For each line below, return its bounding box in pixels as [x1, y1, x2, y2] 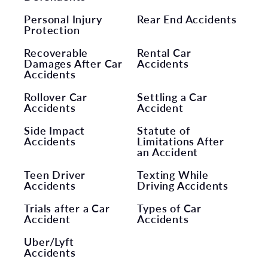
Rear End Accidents [137, 11, 237, 26]
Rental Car [137, 44, 191, 60]
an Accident [137, 144, 199, 159]
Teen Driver [24, 166, 86, 182]
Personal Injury [24, 11, 102, 26]
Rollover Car [24, 89, 88, 104]
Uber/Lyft [24, 233, 74, 249]
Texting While [137, 166, 209, 182]
